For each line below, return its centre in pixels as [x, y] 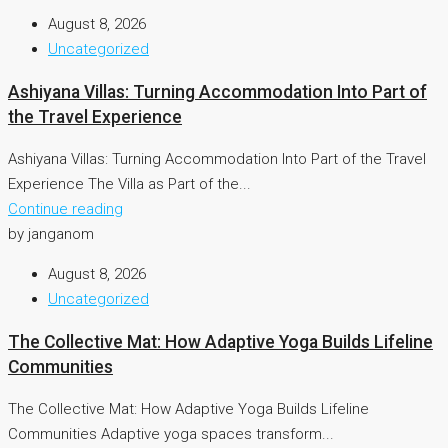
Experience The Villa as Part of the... [129, 184]
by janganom [51, 234]
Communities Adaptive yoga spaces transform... [171, 434]
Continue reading [65, 209]
